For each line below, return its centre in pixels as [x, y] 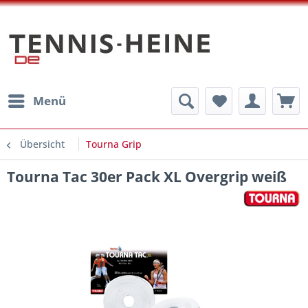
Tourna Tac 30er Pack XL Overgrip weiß [147, 177]
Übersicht [42, 144]
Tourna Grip [114, 144]
